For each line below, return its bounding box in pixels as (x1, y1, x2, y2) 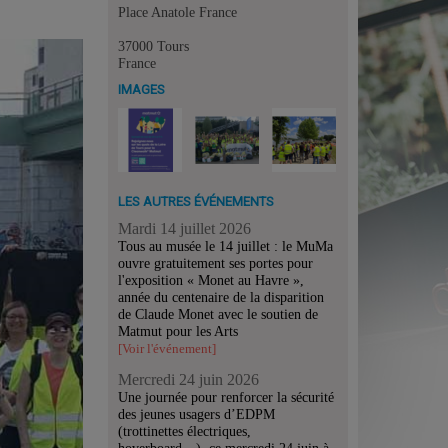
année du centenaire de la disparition (118, 289, 324, 305)
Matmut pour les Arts (118, 323, 238, 339)
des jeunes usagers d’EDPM (118, 406, 275, 422)
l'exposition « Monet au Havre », (118, 272, 304, 288)
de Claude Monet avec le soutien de (118, 306, 318, 322)
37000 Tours (118, 38, 189, 54)
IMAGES (118, 82, 165, 97)
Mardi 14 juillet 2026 (118, 220, 251, 237)
